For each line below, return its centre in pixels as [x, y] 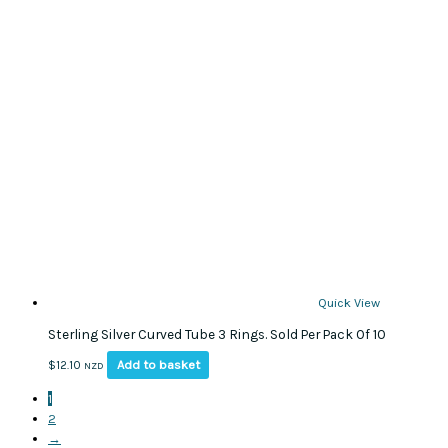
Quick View [349, 302]
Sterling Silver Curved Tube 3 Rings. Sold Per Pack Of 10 [217, 333]
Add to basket [158, 365]
